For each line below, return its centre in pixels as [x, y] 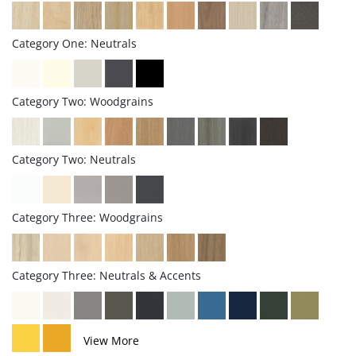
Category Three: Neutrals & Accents [106, 276]
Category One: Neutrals [74, 44]
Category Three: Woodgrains [87, 218]
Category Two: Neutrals [74, 160]
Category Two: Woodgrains [83, 102]
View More [111, 341]
